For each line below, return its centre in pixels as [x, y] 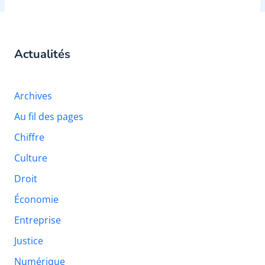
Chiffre [29, 137]
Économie [36, 199]
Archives [33, 96]
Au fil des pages [49, 116]
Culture [31, 158]
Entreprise [38, 220]
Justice [29, 240]
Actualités [42, 54]
